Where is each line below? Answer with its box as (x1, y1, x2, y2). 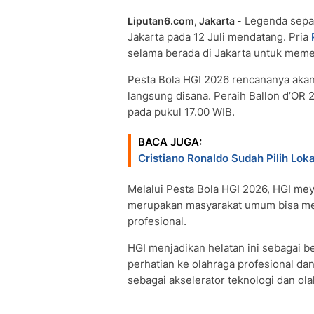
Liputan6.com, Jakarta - (128, 15, 242, 27)
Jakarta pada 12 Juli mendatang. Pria (128, 30, 311, 43)
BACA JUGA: (138, 135, 202, 149)
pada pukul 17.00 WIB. (128, 105, 235, 118)
